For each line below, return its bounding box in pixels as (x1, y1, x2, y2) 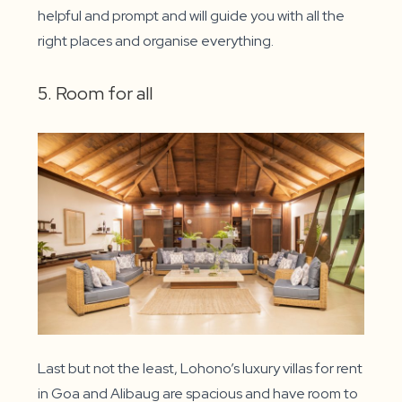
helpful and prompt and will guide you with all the (38, 6, 345, 26)
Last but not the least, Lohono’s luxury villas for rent (38, 359, 363, 379)
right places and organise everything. (38, 31, 275, 51)
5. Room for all (38, 82, 157, 106)
